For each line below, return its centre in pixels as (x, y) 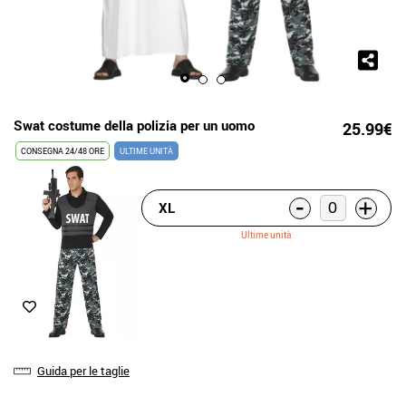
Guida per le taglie (83, 370)
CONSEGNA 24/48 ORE (63, 151)
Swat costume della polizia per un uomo (134, 125)
